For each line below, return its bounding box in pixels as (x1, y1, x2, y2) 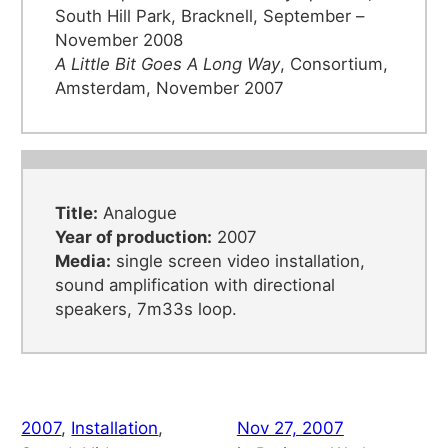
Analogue (98, 202, 178, 223)
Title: (55, 202, 99, 223)
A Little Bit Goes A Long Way (55, 54, 281, 74)
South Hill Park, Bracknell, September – (55, 6, 365, 26)
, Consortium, (280, 54, 389, 74)
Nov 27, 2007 (236, 418, 344, 439)
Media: (55, 250, 112, 271)
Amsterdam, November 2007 (55, 78, 285, 98)
